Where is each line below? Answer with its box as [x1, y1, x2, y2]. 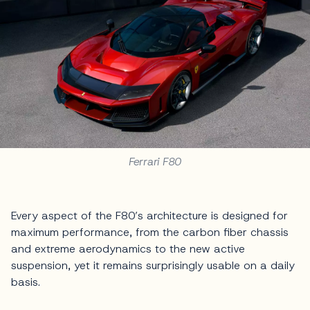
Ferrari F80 [128, 154, 182, 170]
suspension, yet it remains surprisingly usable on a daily [11, 258, 295, 273]
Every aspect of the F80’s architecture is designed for [11, 208, 288, 224]
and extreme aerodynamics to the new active [11, 241, 245, 257]
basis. [11, 275, 40, 290]
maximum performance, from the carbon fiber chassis [11, 225, 289, 240]
